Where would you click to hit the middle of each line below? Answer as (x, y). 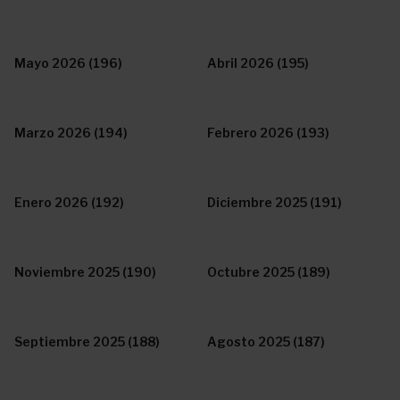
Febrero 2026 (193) (268, 133)
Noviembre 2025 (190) (85, 272)
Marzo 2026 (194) (71, 133)
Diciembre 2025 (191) (275, 202)
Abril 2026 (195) (258, 63)
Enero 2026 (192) (69, 202)
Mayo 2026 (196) (68, 63)
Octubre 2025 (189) (269, 272)
